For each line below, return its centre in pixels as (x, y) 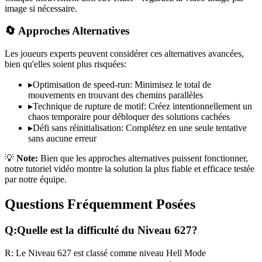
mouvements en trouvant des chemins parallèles (116, 95)
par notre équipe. (36, 180)
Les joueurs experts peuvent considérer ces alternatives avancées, (124, 54)
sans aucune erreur (62, 139)
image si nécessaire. (41, 8)
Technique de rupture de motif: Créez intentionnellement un (142, 106)
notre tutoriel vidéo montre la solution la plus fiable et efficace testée (130, 169)
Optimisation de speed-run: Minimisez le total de (122, 85)
